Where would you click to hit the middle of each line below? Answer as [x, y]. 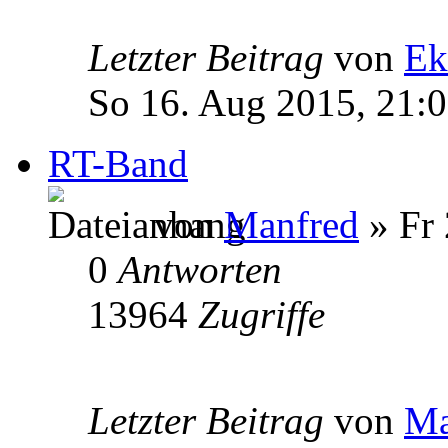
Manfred [291, 224]
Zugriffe [261, 314]
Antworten [200, 269]
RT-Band [118, 163]
